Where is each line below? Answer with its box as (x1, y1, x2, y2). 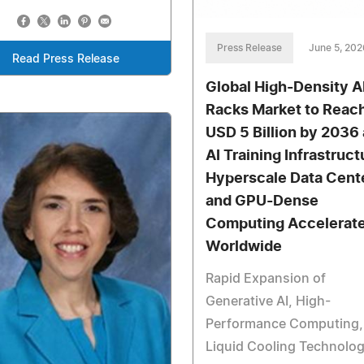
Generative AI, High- (205, 294, 331, 308)
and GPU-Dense (205, 193, 318, 209)
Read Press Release (11, 54, 119, 66)
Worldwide (205, 239, 282, 254)
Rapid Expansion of (205, 271, 326, 285)
